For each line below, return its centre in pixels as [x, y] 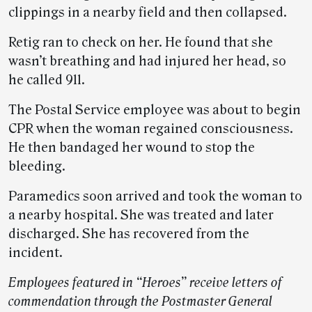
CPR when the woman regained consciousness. [151, 129]
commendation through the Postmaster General [140, 302]
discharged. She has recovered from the [129, 234]
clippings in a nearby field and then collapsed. [148, 13]
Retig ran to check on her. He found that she [141, 43]
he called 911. [47, 80]
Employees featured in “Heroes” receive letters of [145, 283]
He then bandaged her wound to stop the [132, 148]
